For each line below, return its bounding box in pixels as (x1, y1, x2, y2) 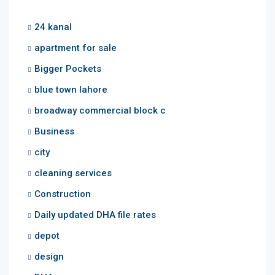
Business (34, 125, 74, 137)
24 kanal (34, 21, 72, 33)
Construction (34, 188, 91, 199)
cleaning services (34, 167, 112, 179)
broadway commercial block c (34, 104, 166, 116)
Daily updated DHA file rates (34, 209, 156, 220)
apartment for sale (34, 42, 117, 53)
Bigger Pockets (34, 63, 101, 74)
